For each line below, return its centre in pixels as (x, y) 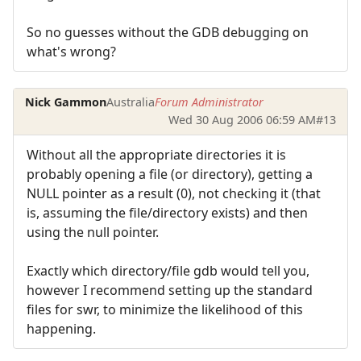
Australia (131, 102)
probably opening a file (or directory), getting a (170, 174)
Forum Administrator (210, 102)
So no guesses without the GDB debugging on (168, 32)
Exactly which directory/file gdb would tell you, (168, 270)
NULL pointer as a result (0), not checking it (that (174, 193)
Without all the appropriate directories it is (156, 154)
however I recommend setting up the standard (170, 290)
